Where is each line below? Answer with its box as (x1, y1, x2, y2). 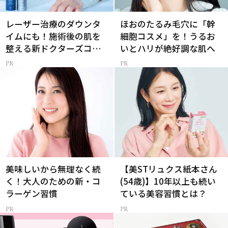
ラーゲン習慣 (6, 187, 58, 200)
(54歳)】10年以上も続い (120, 175, 216, 188)
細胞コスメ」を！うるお (120, 30, 216, 43)
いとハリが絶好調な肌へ (120, 42, 216, 55)
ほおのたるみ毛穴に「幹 (120, 18, 216, 31)
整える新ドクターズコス (6, 42, 101, 55)
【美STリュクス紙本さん (120, 163, 218, 176)
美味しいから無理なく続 (6, 163, 101, 176)
